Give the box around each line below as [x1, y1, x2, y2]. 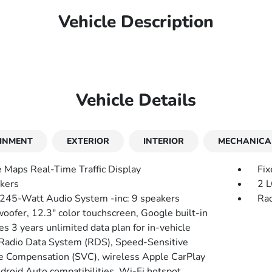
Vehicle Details [75, 89, 196, 112]
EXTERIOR [66, 135, 109, 147]
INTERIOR [143, 135, 184, 147]
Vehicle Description [58, 10, 214, 33]
